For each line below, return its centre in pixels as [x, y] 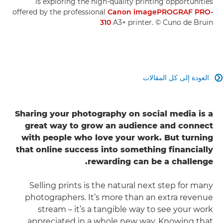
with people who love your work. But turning [117, 137]
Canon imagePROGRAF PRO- [160, 12]
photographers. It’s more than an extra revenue [119, 197]
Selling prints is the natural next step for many [121, 185]
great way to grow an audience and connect [119, 125]
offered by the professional [60, 12]
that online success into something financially [114, 149]
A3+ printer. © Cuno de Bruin [162, 22]
